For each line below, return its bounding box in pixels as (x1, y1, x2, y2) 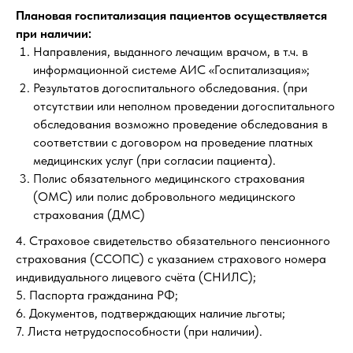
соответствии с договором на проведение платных (33, 135, 313, 150)
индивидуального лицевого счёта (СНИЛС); (16, 269, 256, 284)
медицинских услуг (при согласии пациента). (33, 153, 276, 168)
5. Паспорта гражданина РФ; (16, 288, 178, 303)
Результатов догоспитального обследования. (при (33, 80, 307, 95)
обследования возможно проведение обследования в (33, 117, 328, 132)
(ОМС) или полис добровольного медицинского (33, 189, 295, 204)
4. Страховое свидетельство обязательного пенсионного (16, 233, 330, 248)
